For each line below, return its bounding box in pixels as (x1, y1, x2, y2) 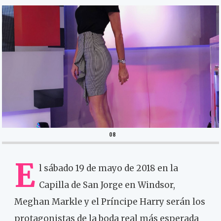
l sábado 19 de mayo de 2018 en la (39, 162, 178, 174)
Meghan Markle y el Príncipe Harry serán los (14, 196, 205, 207)
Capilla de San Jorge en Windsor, (39, 179, 175, 190)
